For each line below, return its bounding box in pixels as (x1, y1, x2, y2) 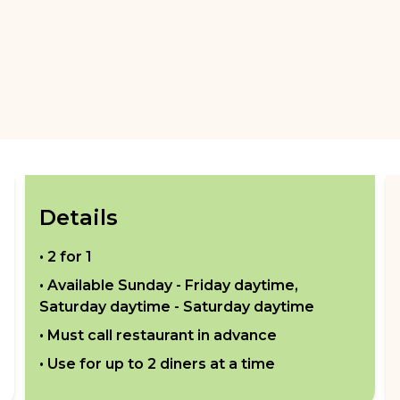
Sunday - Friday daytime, (118, 277, 298, 295)
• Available (39, 277, 114, 295)
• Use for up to (39, 355, 144, 373)
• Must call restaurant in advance (39, 327, 277, 345)
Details (39, 204, 118, 231)
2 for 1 (47, 248, 92, 266)
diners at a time (156, 355, 275, 373)
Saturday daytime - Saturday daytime (39, 298, 314, 316)
